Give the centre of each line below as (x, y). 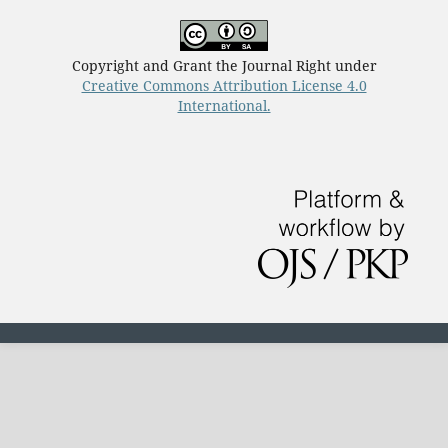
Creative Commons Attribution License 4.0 (224, 86)
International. (224, 106)
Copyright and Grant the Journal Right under (224, 66)
